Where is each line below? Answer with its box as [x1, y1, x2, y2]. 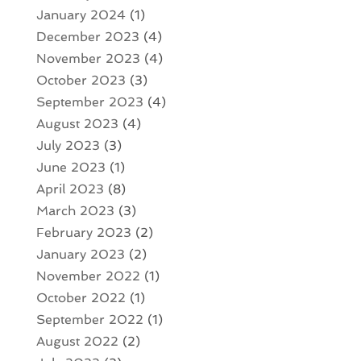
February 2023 [35, 224, 131, 240]
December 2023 [35, 28, 139, 44]
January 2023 [35, 246, 125, 262]
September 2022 [35, 311, 143, 327]
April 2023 [35, 180, 104, 197]
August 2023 [35, 115, 118, 131]
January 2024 [35, 6, 126, 23]
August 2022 [35, 333, 118, 349]
